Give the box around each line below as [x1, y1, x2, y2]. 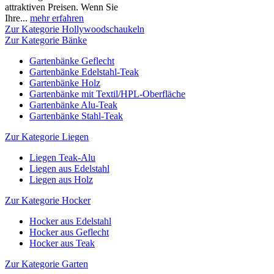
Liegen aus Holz [29, 174, 93, 185]
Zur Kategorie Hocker [5, 195, 91, 206]
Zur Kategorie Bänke [5, 35, 87, 45]
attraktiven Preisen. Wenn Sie [5, 2, 118, 12]
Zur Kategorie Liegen [5, 131, 89, 142]
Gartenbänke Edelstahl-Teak [29, 67, 139, 77]
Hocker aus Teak [29, 238, 95, 248]
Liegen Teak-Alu [29, 152, 95, 163]
